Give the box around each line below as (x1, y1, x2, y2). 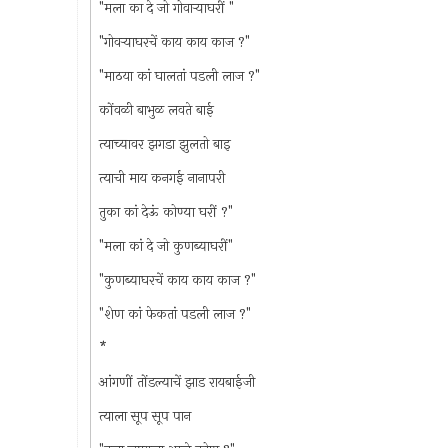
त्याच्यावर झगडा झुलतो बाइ (98, 133, 231, 155)
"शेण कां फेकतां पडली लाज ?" (98, 303, 251, 325)
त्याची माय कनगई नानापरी (98, 167, 225, 189)
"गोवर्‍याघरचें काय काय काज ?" (98, 31, 250, 53)
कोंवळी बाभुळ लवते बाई (98, 99, 214, 121)
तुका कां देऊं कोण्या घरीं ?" (98, 201, 233, 223)
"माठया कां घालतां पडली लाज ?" (98, 65, 260, 87)
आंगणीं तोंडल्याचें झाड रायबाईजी (98, 371, 255, 393)
